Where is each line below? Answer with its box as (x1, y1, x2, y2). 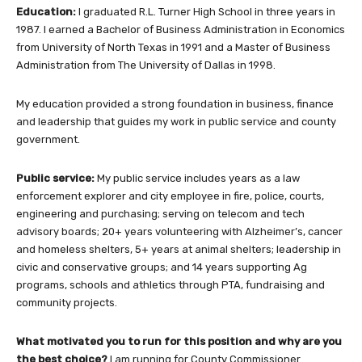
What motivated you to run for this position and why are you (16, 335, 342, 347)
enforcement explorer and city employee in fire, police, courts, (16, 189, 324, 202)
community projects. (16, 296, 117, 309)
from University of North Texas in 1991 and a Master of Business (16, 40, 330, 53)
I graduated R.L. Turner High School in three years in (78, 5, 335, 18)
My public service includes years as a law (97, 171, 300, 184)
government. (16, 133, 80, 145)
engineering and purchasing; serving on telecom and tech (16, 207, 305, 220)
